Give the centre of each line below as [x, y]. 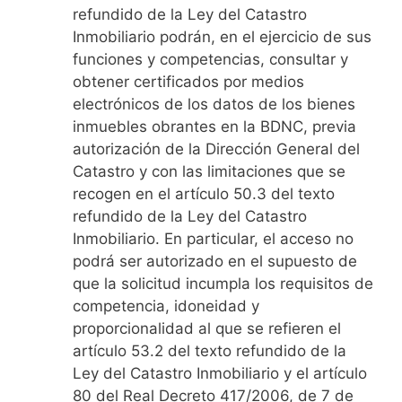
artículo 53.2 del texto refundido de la [210, 350]
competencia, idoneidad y [166, 306]
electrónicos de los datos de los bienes [214, 104]
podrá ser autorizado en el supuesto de [215, 261]
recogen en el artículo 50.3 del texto [204, 193]
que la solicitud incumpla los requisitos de [223, 283]
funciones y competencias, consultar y [210, 59]
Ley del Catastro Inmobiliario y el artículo [220, 373]
